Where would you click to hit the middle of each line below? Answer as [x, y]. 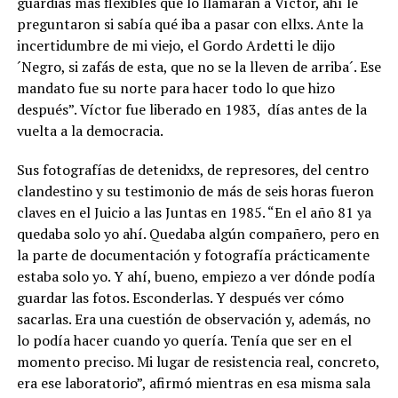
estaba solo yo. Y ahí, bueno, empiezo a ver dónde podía [195, 276]
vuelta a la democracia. [90, 130]
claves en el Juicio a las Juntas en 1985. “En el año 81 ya [194, 212]
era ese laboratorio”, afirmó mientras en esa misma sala [193, 382]
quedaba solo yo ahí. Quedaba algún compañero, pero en [198, 233]
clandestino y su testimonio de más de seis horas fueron [195, 191]
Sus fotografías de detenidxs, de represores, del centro [192, 169]
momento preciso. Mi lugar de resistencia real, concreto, [198, 361]
